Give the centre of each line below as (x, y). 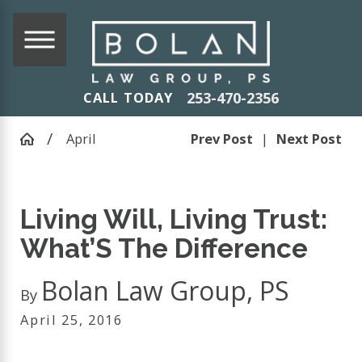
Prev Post (221, 138)
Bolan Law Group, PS (166, 291)
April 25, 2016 (72, 320)
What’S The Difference (164, 248)
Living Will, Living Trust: (174, 219)
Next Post (309, 138)
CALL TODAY (128, 98)
